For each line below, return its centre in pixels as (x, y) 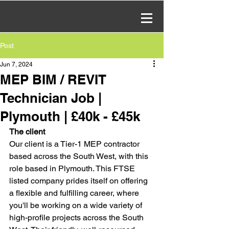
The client (27, 132)
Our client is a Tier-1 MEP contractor (75, 144)
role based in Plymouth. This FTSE (73, 168)
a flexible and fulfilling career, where (75, 193)
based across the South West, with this (80, 156)
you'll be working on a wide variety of (77, 205)
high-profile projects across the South (77, 217)
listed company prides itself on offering (79, 181)
